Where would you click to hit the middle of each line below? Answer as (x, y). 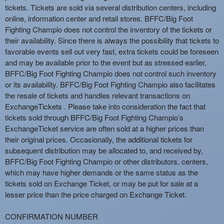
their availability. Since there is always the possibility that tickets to (112, 40)
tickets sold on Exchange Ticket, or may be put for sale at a (101, 183)
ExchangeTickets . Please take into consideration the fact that (105, 106)
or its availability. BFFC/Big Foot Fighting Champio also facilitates (110, 84)
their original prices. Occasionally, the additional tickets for (99, 139)
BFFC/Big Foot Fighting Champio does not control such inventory (111, 73)
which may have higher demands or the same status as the (101, 172)
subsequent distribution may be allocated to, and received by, (104, 150)
